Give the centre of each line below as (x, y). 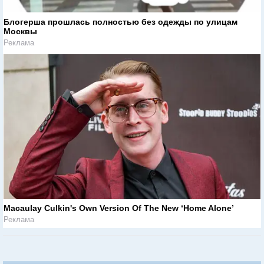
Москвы (20, 31)
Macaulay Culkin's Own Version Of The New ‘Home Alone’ (119, 208)
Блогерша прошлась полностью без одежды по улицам (121, 22)
